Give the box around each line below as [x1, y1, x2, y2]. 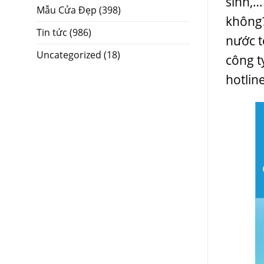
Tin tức [37, 25, 67, 39]
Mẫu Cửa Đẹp [37, 3, 97, 16]
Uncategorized [37, 48, 101, 61]
